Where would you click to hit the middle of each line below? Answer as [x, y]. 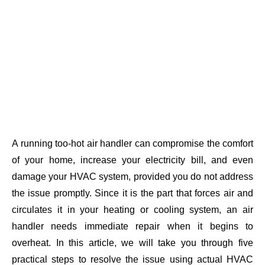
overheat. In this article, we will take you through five [132, 243]
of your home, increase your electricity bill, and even [132, 160]
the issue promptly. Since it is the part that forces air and [132, 193]
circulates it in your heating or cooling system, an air [132, 210]
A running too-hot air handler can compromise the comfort [132, 143]
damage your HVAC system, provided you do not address [132, 177]
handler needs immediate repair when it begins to [132, 226]
